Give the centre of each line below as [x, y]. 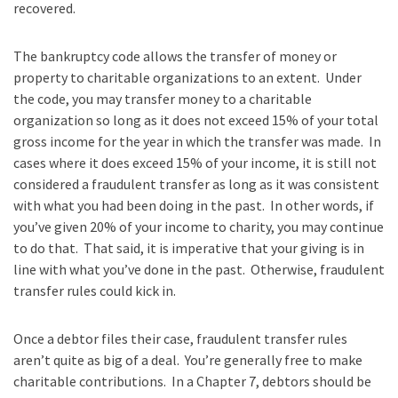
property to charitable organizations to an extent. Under [187, 77]
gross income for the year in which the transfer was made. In [197, 141]
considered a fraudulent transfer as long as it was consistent [196, 183]
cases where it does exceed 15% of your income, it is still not [195, 162]
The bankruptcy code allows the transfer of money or [175, 56]
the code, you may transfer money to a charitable [163, 98]
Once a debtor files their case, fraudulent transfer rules [180, 338]
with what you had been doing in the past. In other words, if [194, 205]
